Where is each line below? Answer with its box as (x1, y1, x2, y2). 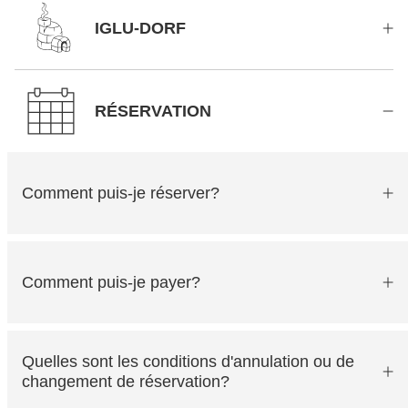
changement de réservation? (22, 372, 229, 391)
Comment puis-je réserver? (22, 184, 219, 202)
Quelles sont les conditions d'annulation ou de (22, 352, 354, 371)
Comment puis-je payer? (22, 273, 200, 291)
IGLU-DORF (95, 19, 186, 37)
